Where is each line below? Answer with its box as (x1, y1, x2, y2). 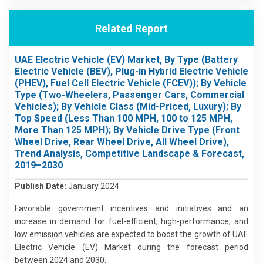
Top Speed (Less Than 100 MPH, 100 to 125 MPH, (15, 113, 232, 124)
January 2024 (68, 181, 119, 191)
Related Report (95, 22, 168, 35)
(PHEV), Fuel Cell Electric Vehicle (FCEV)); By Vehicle (15, 77, 247, 89)
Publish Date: (15, 181, 68, 191)
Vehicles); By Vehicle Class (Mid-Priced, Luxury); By (15, 101, 241, 112)
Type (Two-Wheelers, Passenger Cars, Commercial (15, 89, 244, 100)
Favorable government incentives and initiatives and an (15, 203, 248, 213)
